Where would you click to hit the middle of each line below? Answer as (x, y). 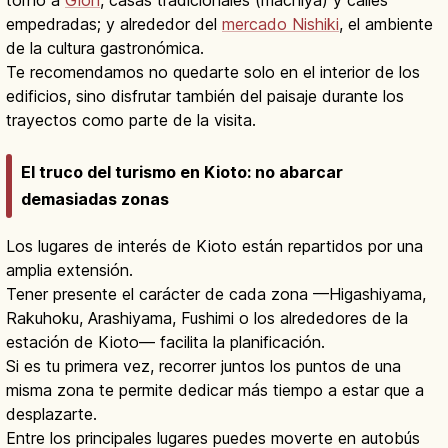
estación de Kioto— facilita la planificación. (165, 342)
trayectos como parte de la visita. (131, 119)
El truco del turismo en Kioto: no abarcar (182, 172)
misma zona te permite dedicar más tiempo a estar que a (215, 390)
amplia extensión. (69, 270)
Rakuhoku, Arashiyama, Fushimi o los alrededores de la (207, 318)
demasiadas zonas (95, 199)
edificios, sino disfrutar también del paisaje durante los (205, 95)
